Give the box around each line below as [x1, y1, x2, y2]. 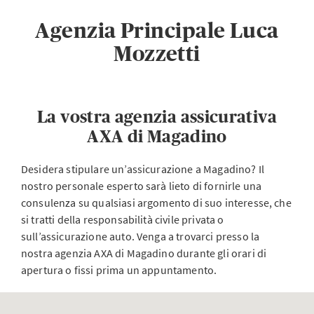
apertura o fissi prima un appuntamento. [21, 263, 217, 277]
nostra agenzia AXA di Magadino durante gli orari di [21, 246, 267, 260]
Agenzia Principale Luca [35, 19, 279, 42]
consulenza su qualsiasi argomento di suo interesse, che [21, 196, 292, 210]
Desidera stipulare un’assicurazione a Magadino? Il [21, 162, 265, 176]
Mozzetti [114, 42, 200, 65]
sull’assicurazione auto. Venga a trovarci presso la [21, 229, 260, 243]
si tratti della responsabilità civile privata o [21, 212, 224, 226]
